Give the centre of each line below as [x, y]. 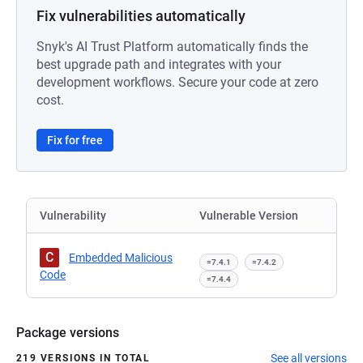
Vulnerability [73, 216]
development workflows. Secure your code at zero [177, 82]
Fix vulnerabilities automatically [141, 16]
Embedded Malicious [121, 258]
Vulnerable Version [249, 216]
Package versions [68, 333]
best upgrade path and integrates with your [159, 64]
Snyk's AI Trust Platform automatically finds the [172, 47]
